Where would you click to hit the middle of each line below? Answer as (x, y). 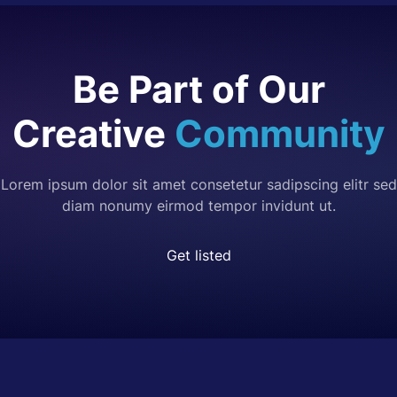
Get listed (198, 256)
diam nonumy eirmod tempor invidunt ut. (198, 206)
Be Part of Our (198, 90)
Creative (93, 134)
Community (280, 134)
